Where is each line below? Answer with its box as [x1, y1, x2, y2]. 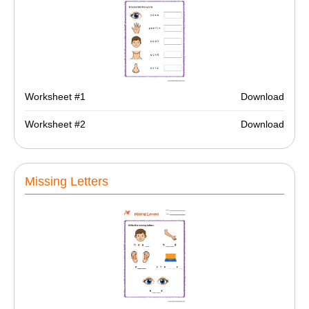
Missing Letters [25, 175, 108, 189]
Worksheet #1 [25, 90, 86, 102]
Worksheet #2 [25, 118, 86, 130]
